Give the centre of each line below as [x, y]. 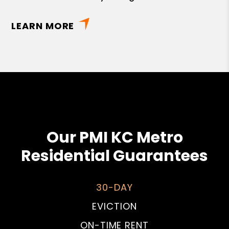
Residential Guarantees [114, 156]
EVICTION [114, 207]
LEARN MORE [43, 26]
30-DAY [114, 188]
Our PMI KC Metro [114, 138]
